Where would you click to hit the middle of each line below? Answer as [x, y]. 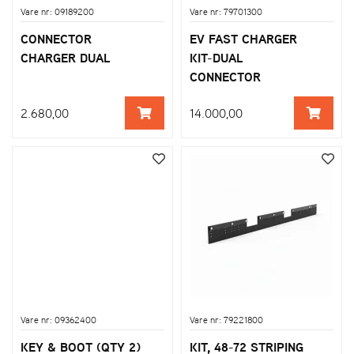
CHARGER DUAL [66, 57]
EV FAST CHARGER [243, 38]
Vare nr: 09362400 [58, 320]
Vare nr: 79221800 [226, 320]
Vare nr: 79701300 [226, 11]
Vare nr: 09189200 [57, 11]
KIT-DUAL [217, 57]
